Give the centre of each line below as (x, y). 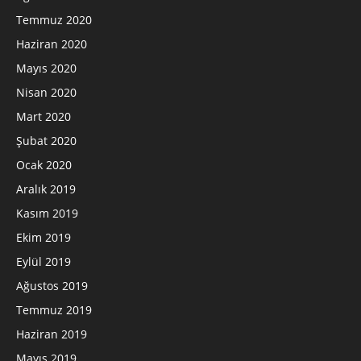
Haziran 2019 (52, 334)
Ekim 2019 (44, 237)
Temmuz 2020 (54, 19)
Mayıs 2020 (46, 68)
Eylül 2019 (44, 261)
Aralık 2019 (46, 189)
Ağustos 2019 (52, 285)
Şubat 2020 (46, 140)
